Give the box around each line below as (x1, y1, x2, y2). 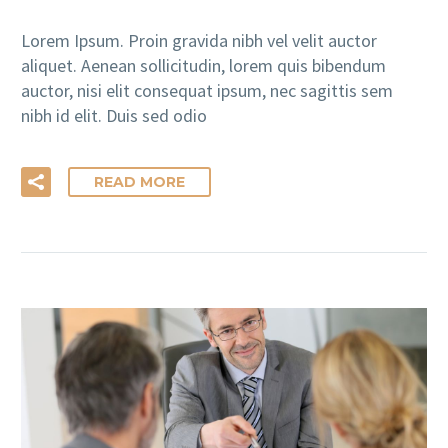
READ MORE (94, 173, 185, 192)
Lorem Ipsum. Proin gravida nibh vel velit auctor (21, 28, 377, 52)
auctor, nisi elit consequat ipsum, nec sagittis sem (21, 78, 393, 102)
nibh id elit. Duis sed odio (21, 103, 207, 127)
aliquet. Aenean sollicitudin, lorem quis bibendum (21, 53, 386, 77)
